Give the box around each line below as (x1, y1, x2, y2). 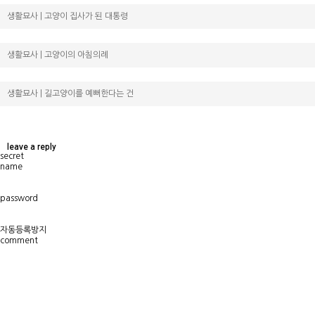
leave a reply (7, 142, 56, 151)
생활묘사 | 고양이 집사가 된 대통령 (7, 11, 128, 20)
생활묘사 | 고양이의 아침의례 (7, 50, 108, 59)
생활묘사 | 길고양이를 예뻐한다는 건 (7, 89, 134, 98)
